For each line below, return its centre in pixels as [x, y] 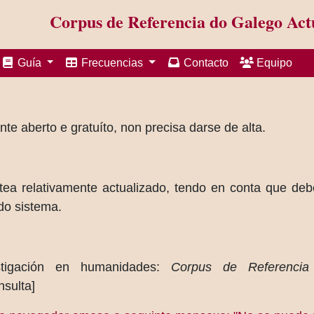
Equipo [273, 63]
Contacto [205, 63]
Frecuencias [112, 63]
